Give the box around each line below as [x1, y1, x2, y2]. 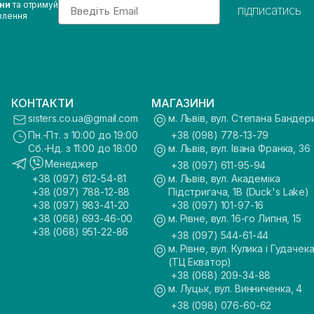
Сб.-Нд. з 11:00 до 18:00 [28, 142, 137, 154]
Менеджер [45, 157, 98, 170]
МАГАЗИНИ [151, 96, 214, 110]
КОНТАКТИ [11, 96, 74, 110]
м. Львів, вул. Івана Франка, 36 [168, 142, 310, 154]
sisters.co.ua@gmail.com [28, 112, 138, 124]
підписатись [237, 4, 301, 18]
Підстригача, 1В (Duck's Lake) [168, 186, 309, 198]
